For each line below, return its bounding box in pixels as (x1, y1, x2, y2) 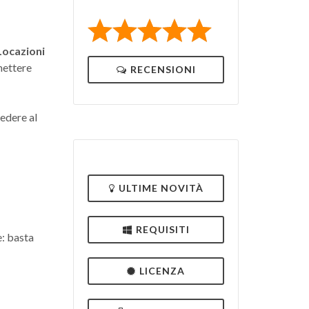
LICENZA (139, 264, 185, 277)
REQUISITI (135, 223, 190, 235)
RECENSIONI (130, 63, 196, 75)
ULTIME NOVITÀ (118, 181, 203, 194)
